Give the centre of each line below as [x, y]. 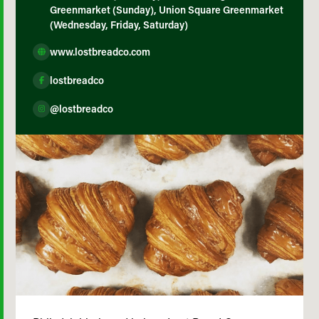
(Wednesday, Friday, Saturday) [119, 24]
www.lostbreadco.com [100, 52]
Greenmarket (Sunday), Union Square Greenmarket [167, 9]
